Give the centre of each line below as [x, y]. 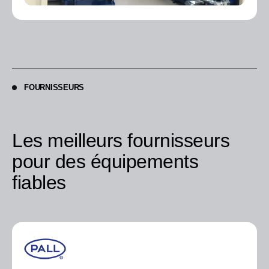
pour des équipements [105, 162]
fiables [39, 183]
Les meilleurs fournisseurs [121, 141]
